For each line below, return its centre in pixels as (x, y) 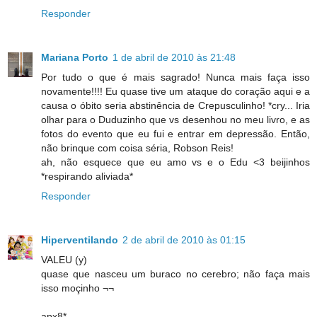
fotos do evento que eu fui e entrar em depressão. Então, (175, 133)
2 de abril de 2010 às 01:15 (184, 240)
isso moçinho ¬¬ (77, 288)
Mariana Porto (75, 57)
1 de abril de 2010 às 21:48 (174, 57)
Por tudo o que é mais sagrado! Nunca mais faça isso (175, 77)
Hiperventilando (80, 240)
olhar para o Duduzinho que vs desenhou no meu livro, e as (175, 119)
